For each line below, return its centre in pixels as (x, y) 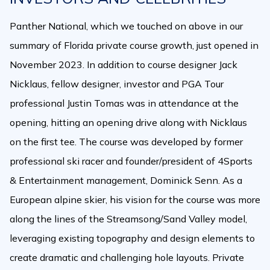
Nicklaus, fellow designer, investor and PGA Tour (117, 84)
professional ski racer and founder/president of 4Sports (131, 161)
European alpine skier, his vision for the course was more (135, 199)
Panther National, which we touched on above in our (126, 26)
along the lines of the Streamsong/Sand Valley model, (128, 219)
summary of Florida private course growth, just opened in (134, 45)
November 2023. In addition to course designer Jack (124, 64)
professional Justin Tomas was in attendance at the (124, 103)
